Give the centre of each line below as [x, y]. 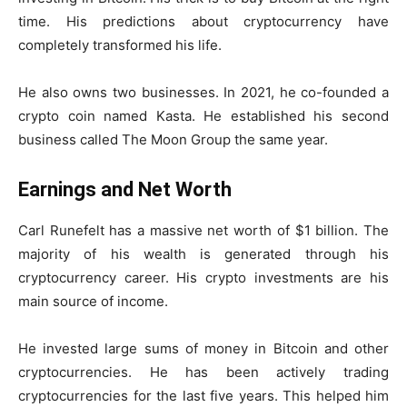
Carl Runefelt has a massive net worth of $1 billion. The [203, 230]
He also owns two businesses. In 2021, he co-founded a [203, 92]
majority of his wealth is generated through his [203, 253]
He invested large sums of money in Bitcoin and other [203, 348]
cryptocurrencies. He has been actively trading [203, 372]
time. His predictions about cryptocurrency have [203, 21]
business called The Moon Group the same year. [173, 139]
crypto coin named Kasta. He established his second [203, 115]
